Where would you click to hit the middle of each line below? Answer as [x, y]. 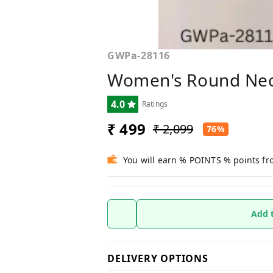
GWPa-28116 [139, 55]
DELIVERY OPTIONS [158, 258]
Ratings [155, 104]
